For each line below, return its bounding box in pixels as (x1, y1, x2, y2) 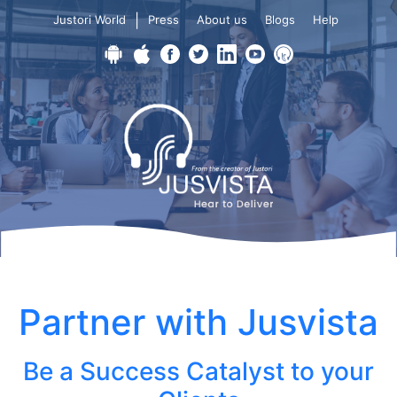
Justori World (52, 12, 126, 27)
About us (196, 12, 247, 27)
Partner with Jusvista (19, 300, 378, 344)
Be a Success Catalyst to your (23, 355, 374, 386)
